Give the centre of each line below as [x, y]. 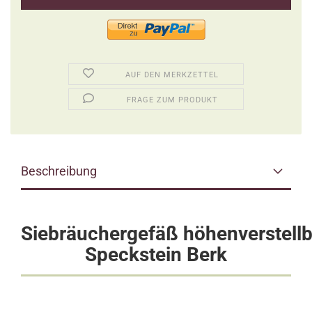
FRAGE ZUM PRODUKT [172, 100]
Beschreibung [59, 171]
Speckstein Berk [156, 255]
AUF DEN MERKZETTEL [172, 75]
